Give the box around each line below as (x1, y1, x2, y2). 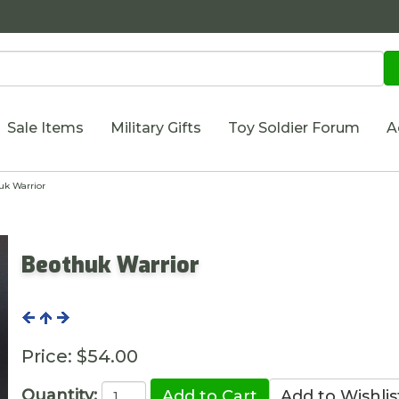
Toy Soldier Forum (227, 119, 360, 136)
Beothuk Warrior (21, 249, 200, 280)
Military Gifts (110, 119, 201, 136)
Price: (21, 345, 73, 367)
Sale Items (6, 119, 84, 136)
